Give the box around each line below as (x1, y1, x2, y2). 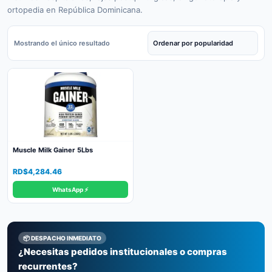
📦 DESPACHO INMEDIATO (23, 234, 101, 242)
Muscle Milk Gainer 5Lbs (13, 146, 93, 154)
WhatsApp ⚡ (52, 186, 89, 193)
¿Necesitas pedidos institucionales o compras (18, 246, 227, 257)
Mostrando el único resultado (14, 39, 110, 47)
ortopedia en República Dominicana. (7, 5, 143, 15)
